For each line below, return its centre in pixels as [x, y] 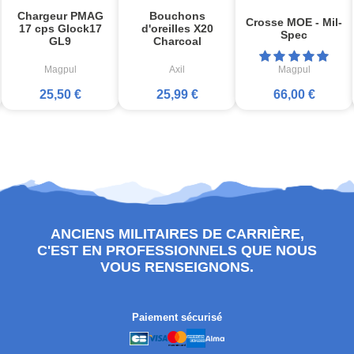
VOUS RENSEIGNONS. [177, 267]
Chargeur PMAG [60, 15]
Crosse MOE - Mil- [294, 22]
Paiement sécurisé [177, 318]
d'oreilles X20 [177, 28]
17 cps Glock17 [60, 28]
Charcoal [177, 41]
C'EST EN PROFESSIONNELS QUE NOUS [177, 250]
